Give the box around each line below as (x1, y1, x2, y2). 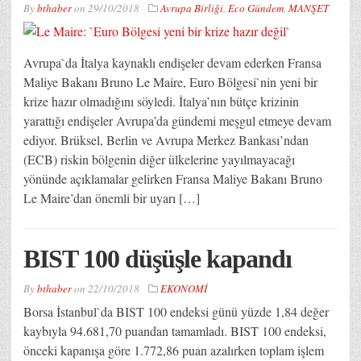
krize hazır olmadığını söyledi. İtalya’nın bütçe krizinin (23, 92, 299, 110)
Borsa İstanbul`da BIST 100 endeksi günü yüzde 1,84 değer (23, 302, 329, 320)
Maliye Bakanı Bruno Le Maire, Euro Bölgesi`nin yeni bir (23, 73, 317, 90)
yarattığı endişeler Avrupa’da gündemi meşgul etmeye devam (23, 111, 331, 129)
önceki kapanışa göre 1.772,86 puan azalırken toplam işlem (23, 341, 324, 359)
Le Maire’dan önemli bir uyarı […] (23, 189, 200, 206)
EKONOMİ (160, 280, 207, 296)
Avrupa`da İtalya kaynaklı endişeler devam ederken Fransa (23, 53, 322, 71)
